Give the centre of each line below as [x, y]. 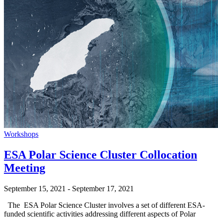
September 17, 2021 [103, 189]
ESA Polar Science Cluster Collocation [100, 155]
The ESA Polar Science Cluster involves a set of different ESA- [104, 205]
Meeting [25, 168]
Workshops [21, 134]
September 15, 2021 [35, 189]
